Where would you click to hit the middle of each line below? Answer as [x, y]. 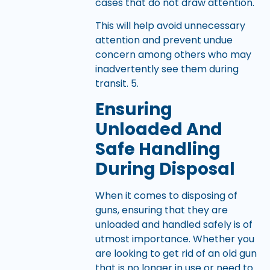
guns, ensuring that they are [161, 210]
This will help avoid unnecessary [170, 25]
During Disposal [165, 169]
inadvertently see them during [167, 69]
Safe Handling [158, 149]
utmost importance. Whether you [174, 239]
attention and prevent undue [164, 40]
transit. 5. [117, 83]
